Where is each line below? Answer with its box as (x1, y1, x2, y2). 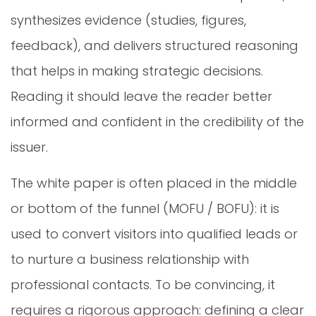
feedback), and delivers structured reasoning (11, 36, 298, 54)
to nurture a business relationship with (11, 250, 249, 268)
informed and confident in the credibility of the (11, 112, 304, 130)
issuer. (11, 138, 48, 156)
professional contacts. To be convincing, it (11, 275, 275, 293)
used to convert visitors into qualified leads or (11, 224, 298, 243)
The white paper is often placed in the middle (11, 174, 297, 192)
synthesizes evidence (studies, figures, (11, 11, 246, 29)
